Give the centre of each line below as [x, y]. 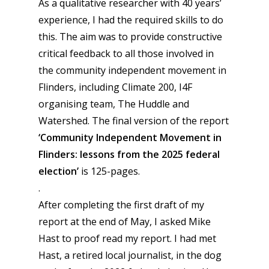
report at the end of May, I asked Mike [125, 222]
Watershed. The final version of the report [134, 121]
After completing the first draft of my [121, 205]
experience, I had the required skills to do [131, 20]
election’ [60, 171]
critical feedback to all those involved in [126, 53]
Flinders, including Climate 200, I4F [115, 87]
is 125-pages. [110, 171]
